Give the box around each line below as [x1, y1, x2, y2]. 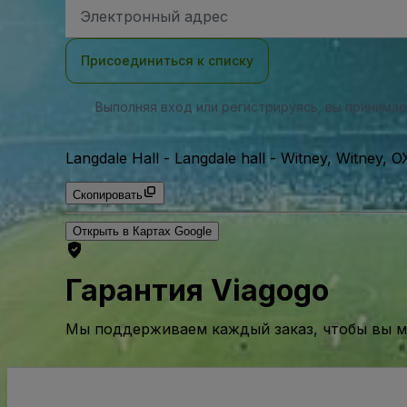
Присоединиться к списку [81, 53, 253, 68]
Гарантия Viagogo [65, 273, 329, 309]
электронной [79, 12, 154, 25]
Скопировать [73, 188, 143, 202]
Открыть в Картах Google [73, 224, 212, 238]
